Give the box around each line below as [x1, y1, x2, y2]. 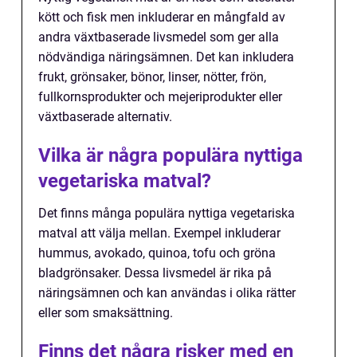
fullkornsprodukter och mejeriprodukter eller [38, 89, 282, 105]
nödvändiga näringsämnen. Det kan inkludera [38, 49, 294, 65]
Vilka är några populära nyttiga [38, 144, 303, 167]
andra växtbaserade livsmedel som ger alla [38, 29, 279, 45]
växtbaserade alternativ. [38, 109, 172, 125]
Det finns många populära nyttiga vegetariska [38, 206, 295, 222]
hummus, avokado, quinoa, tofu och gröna [38, 245, 276, 261]
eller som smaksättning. [38, 305, 173, 321]
